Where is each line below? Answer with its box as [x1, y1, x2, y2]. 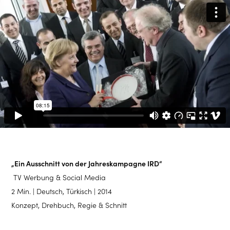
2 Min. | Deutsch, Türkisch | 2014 [11, 186, 112, 196]
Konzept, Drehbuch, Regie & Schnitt [11, 200, 127, 210]
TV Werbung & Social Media [11, 172, 106, 182]
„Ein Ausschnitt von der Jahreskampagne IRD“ [11, 159, 163, 168]
